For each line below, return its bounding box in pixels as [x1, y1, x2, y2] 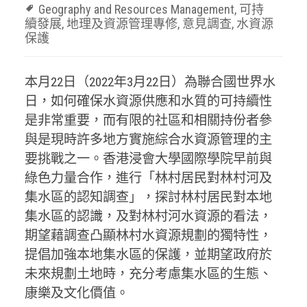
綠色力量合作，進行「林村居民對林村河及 [24, 169, 272, 186]
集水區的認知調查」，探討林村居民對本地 [24, 188, 272, 205]
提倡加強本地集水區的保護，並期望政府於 [24, 246, 272, 262]
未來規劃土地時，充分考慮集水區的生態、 [24, 265, 272, 282]
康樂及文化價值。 [24, 284, 129, 301]
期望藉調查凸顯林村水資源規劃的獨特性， [24, 227, 272, 243]
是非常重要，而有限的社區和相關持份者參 [24, 112, 272, 128]
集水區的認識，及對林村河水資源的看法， [24, 208, 272, 224]
